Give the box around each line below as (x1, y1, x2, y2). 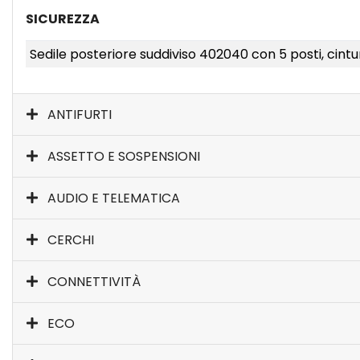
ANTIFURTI (47, 105, 112, 124)
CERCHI (47, 231, 94, 249)
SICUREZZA (26, 10, 100, 28)
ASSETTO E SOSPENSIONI (47, 147, 200, 166)
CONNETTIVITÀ (47, 272, 141, 291)
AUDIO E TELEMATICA (47, 189, 180, 207)
